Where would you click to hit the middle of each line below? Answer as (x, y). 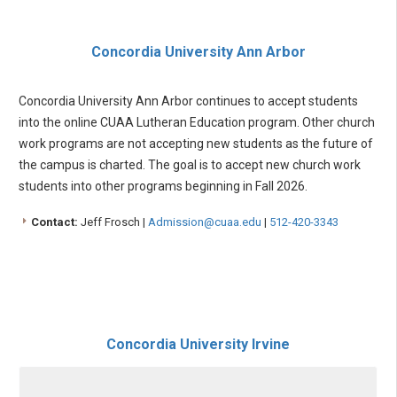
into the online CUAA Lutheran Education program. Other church (197, 122)
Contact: (54, 222)
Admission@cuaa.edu (205, 222)
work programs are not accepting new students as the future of (196, 143)
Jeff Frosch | (113, 222)
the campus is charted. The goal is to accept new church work (190, 164)
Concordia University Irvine (198, 344)
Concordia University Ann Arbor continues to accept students (188, 101)
